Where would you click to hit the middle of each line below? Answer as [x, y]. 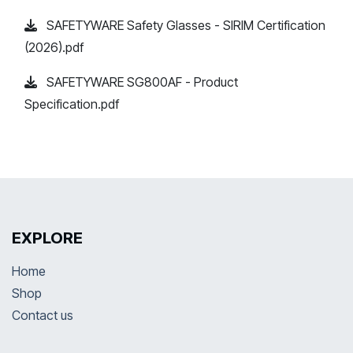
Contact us [43, 315]
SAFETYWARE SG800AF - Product [141, 82]
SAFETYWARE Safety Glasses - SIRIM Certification [184, 25]
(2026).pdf [54, 47]
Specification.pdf [72, 104]
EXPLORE [49, 238]
